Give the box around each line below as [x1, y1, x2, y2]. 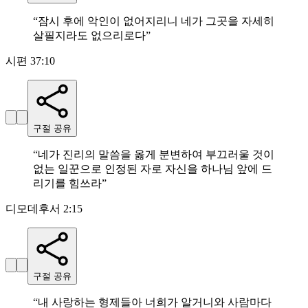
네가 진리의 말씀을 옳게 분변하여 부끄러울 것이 [38, 148, 274, 161]
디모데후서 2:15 [5, 203, 82, 215]
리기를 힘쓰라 [33, 177, 102, 190]
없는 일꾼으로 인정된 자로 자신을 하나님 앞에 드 [33, 163, 272, 175]
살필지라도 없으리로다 [33, 30, 146, 42]
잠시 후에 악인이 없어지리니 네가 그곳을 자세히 [38, 15, 274, 27]
